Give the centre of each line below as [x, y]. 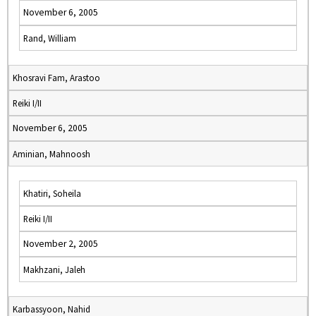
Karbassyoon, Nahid [51, 309]
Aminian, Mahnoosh [51, 154]
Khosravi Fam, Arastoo [56, 78]
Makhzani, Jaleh [54, 269]
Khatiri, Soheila [52, 193]
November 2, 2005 [61, 244]
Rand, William [50, 38]
